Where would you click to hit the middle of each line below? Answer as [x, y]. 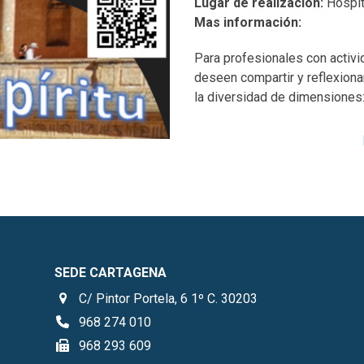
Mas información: [248, 22]
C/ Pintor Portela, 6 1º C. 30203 [169, 299]
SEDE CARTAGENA [111, 273]
